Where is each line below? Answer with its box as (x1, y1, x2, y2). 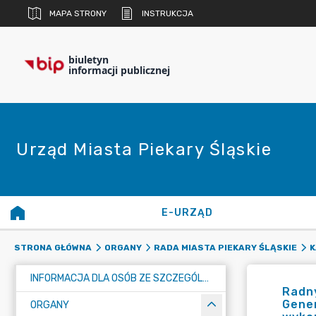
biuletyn (68, 53, 109, 66)
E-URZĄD (162, 207, 214, 219)
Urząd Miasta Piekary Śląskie (16, 140, 272, 159)
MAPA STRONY (49, 8, 107, 18)
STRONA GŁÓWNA (14, 243, 92, 253)
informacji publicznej (68, 63, 170, 77)
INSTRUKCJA (142, 8, 193, 18)
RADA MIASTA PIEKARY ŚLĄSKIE (154, 243, 297, 253)
